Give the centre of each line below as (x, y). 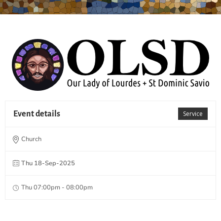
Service (193, 113)
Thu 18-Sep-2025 (48, 163)
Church (31, 139)
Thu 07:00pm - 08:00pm (57, 187)
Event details (37, 114)
